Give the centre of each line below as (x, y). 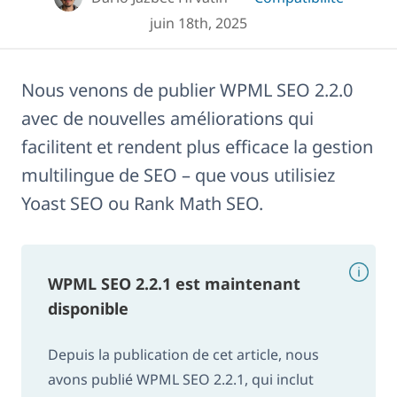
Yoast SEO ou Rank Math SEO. (142, 203)
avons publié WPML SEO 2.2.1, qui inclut (181, 379)
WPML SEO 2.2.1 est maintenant (174, 283)
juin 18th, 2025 (198, 23)
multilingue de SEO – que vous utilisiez (178, 175)
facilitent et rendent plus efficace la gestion (197, 146)
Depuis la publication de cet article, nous (183, 354)
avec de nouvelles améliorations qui (167, 118)
